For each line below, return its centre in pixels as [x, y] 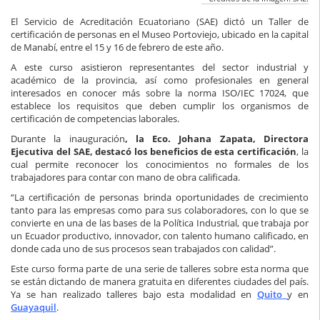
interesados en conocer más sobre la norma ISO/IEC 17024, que [160, 93]
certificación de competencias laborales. [95, 119]
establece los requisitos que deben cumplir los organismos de [160, 106]
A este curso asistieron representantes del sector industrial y [160, 67]
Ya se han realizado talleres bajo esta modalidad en [134, 295]
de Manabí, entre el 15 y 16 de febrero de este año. [117, 47]
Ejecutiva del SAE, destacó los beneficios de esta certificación [154, 152]
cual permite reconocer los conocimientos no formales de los [160, 165]
